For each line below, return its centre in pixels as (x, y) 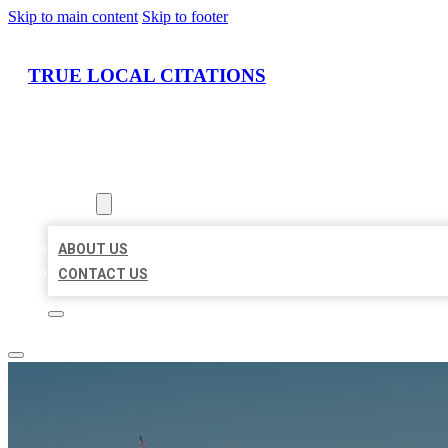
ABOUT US (93, 249)
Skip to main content (73, 16)
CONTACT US (103, 274)
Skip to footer (185, 16)
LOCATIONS (87, 179)
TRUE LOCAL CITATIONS (147, 75)
